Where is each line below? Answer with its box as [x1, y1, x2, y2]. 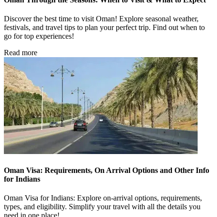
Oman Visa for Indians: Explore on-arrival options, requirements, [4, 194, 202, 202]
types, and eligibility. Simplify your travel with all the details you [4, 202, 201, 211]
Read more [4, 48, 37, 57]
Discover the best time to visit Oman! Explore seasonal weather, [4, 14, 199, 23]
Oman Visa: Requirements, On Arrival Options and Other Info [4, 166, 209, 175]
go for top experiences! [4, 31, 74, 40]
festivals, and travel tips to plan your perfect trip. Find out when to [4, 23, 205, 31]
